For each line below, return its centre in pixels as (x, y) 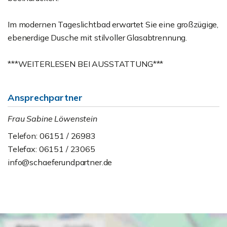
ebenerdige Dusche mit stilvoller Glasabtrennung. (98, 38)
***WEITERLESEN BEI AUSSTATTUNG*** (86, 64)
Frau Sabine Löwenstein (52, 119)
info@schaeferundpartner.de (60, 162)
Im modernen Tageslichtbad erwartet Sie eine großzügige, (113, 25)
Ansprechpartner (45, 98)
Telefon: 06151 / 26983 (52, 136)
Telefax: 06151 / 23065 (51, 149)
